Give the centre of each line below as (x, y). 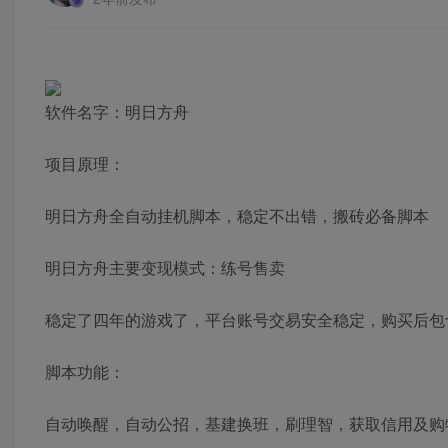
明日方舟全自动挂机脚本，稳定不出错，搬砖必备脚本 (237, 215)
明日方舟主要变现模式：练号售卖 (165, 267)
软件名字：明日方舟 (117, 111)
